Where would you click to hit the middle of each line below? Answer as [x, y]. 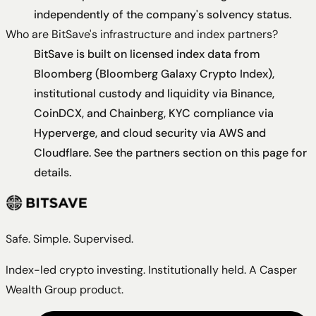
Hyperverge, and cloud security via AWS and [150, 133]
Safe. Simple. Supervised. [69, 239]
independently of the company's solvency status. [163, 15]
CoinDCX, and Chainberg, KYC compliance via [154, 114]
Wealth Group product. [65, 290]
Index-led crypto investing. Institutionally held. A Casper [151, 270]
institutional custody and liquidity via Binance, [154, 94]
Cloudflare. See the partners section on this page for [170, 153]
